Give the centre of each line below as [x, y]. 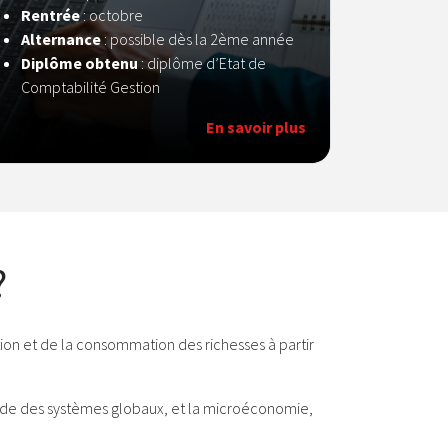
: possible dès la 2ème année [197, 39]
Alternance [61, 39]
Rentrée [50, 15]
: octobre [113, 15]
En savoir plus [256, 127]
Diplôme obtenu [79, 63]
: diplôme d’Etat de [202, 63]
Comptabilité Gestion [90, 87]
